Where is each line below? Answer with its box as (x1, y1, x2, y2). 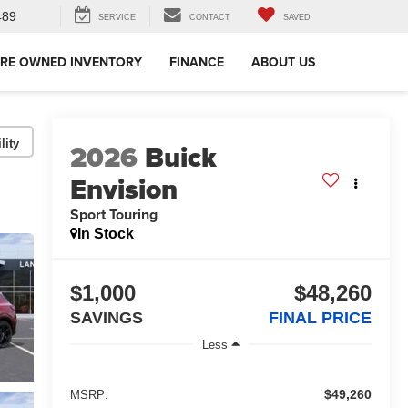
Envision (69, 169, 178, 210)
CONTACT (189, 13, 230, 23)
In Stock (76, 226, 134, 242)
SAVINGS (69, 309, 143, 328)
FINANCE (169, 53, 224, 72)
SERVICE (98, 13, 136, 23)
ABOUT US (251, 53, 315, 72)
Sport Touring (69, 204, 158, 226)
